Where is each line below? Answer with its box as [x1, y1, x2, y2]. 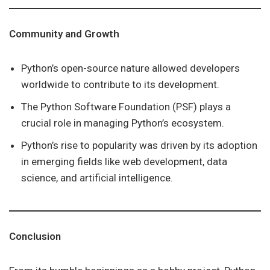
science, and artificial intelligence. [21, 172, 173, 184]
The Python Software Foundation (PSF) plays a [21, 101, 231, 113]
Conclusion [9, 230, 61, 242]
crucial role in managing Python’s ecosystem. [21, 117, 224, 129]
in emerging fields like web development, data [21, 155, 227, 168]
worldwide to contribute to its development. [21, 78, 219, 90]
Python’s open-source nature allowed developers [21, 62, 240, 74]
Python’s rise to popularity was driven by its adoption [21, 139, 257, 151]
